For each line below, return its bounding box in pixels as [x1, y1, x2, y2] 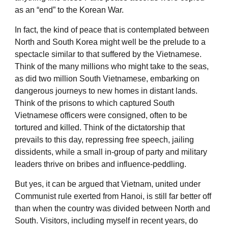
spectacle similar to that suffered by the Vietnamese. [15, 49, 202, 59]
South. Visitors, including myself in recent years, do [15, 216, 198, 225]
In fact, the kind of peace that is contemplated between [15, 25, 209, 34]
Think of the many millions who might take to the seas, [15, 62, 209, 71]
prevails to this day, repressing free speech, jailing [15, 135, 194, 144]
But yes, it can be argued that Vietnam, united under [15, 179, 201, 188]
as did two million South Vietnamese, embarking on [15, 74, 199, 83]
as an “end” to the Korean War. [15, 5, 124, 14]
